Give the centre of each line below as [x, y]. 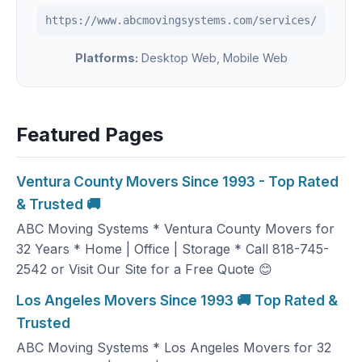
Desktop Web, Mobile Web [213, 58]
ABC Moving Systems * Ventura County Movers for [175, 229]
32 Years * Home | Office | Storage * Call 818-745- [173, 249]
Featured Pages [90, 135]
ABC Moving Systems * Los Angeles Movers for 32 [174, 347]
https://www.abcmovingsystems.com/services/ [181, 20]
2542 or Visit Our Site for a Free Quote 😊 [144, 269]
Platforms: [106, 58]
